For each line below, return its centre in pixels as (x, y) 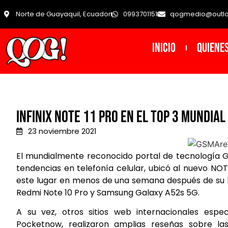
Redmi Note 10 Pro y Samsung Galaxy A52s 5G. (108, 192)
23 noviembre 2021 (62, 131)
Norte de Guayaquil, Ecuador (63, 14)
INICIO (164, 48)
